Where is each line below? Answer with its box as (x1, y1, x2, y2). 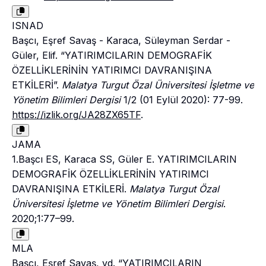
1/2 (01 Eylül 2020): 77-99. (121, 93, 243, 106)
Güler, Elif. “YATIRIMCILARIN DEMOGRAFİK (12, 49, 212, 61)
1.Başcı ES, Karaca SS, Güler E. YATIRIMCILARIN (12, 153, 237, 165)
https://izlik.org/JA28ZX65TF (12, 108, 141, 121)
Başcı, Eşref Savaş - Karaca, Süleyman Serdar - (12, 34, 230, 46)
